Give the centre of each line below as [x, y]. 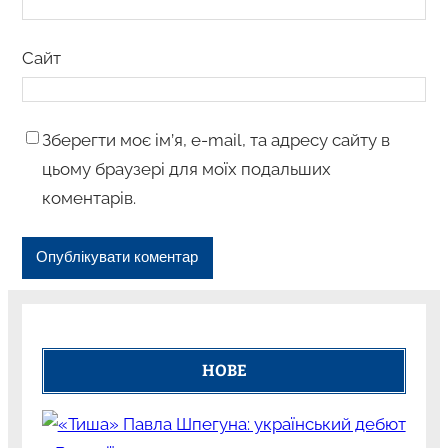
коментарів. [88, 197]
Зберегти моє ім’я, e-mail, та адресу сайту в [215, 139]
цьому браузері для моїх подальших [186, 168]
